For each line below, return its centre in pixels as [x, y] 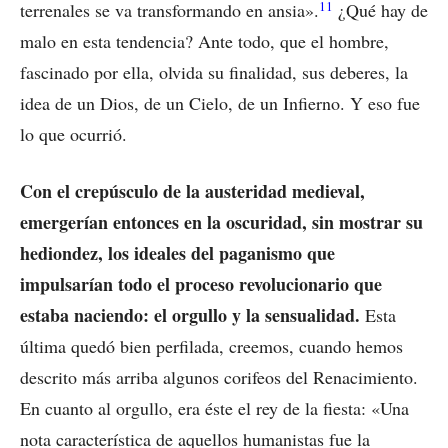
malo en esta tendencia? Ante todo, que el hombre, [204, 41]
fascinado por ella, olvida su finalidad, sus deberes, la [214, 72]
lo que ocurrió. [73, 134]
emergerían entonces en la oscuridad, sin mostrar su [221, 222]
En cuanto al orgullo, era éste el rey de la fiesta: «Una [214, 408]
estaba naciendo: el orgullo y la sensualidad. [190, 315]
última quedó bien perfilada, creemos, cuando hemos [211, 346]
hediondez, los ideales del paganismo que [177, 253]
